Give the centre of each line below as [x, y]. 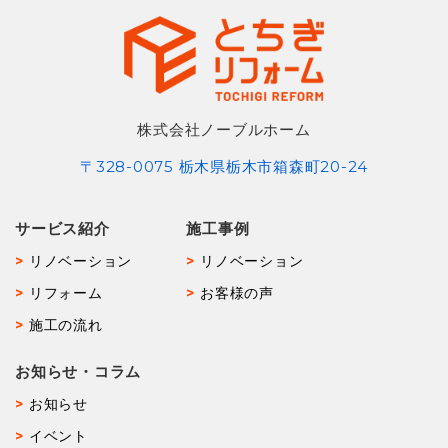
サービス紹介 [62, 228]
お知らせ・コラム [78, 371]
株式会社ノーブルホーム [224, 129]
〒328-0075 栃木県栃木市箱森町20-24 [224, 166]
